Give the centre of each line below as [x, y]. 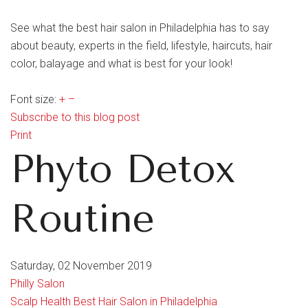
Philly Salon [37, 284]
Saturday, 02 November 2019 [81, 266]
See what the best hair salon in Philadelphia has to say [140, 28]
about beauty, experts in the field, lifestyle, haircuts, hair [141, 46]
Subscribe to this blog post [75, 117]
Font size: [33, 99]
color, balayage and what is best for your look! [121, 64]
